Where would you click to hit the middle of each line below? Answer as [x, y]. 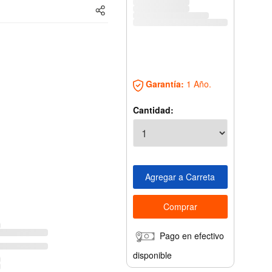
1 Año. [197, 84]
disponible [152, 255]
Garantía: [165, 84]
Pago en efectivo [192, 235]
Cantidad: [153, 110]
